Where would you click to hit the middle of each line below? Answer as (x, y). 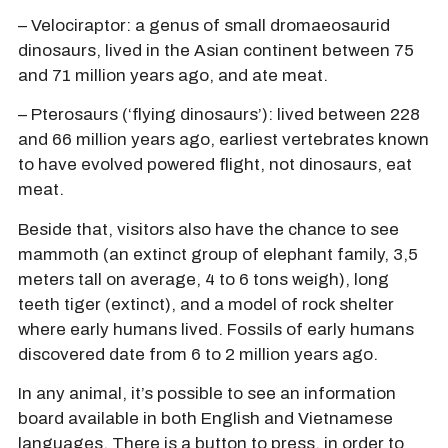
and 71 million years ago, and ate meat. (173, 76)
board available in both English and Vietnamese (205, 419)
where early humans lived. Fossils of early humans (216, 329)
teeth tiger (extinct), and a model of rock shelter (206, 304)
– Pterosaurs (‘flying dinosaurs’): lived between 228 (219, 115)
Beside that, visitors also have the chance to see (208, 229)
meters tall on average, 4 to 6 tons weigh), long (203, 279)
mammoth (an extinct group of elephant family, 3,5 (218, 254)
